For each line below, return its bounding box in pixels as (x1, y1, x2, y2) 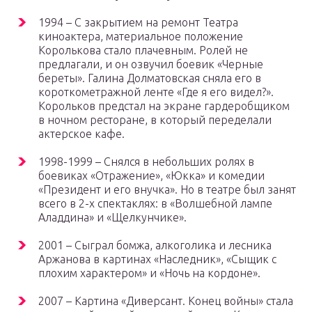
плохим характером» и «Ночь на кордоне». (38, 267, 260, 280)
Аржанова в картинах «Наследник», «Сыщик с (38, 253, 276, 266)
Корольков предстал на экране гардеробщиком (38, 100, 290, 113)
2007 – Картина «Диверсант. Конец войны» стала (38, 295, 293, 308)
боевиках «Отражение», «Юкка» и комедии (38, 169, 265, 182)
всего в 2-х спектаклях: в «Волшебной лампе (38, 197, 272, 210)
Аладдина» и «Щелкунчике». (38, 211, 187, 224)
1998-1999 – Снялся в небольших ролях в (38, 155, 254, 169)
